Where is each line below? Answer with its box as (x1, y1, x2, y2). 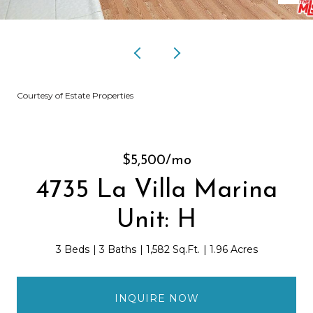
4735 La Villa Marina (36, 178, 277, 203)
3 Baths (99, 243, 136, 256)
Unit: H (117, 208, 196, 233)
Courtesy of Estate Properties (17, 90, 133, 101)
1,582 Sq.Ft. (145, 243, 200, 256)
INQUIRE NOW (114, 291, 199, 305)
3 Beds (55, 243, 89, 256)
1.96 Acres (209, 243, 258, 256)
